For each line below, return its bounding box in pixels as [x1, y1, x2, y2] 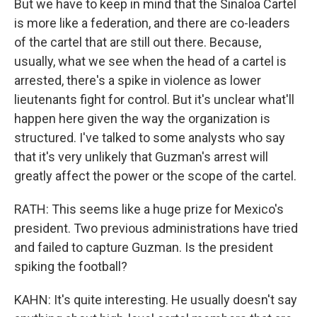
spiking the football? [14, 259, 127, 274]
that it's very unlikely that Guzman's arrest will [14, 149, 268, 164]
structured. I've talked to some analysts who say [14, 130, 285, 145]
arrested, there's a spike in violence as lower [14, 73, 261, 88]
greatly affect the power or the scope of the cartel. [14, 168, 296, 183]
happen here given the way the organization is [14, 111, 270, 126]
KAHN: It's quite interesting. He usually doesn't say [14, 292, 297, 307]
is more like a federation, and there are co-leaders [14, 16, 290, 30]
